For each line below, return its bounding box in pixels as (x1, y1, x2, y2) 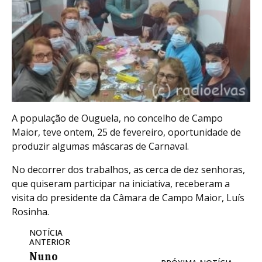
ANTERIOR (29, 236, 70, 248)
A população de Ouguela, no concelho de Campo (12, 112, 223, 125)
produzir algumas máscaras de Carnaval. (12, 140, 189, 153)
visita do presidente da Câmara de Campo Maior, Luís (12, 191, 244, 205)
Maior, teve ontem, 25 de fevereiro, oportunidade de (12, 126, 241, 139)
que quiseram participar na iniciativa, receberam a (12, 177, 230, 191)
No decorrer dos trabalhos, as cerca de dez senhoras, (12, 163, 245, 177)
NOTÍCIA (29, 227, 63, 239)
